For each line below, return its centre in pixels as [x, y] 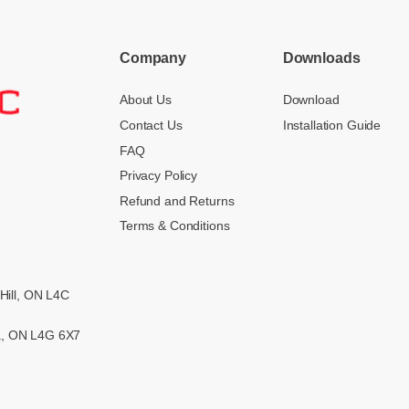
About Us [146, 100]
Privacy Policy [159, 176]
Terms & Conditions [175, 226]
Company [153, 58]
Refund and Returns [177, 200]
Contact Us [151, 126]
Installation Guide [332, 126]
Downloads [321, 58]
